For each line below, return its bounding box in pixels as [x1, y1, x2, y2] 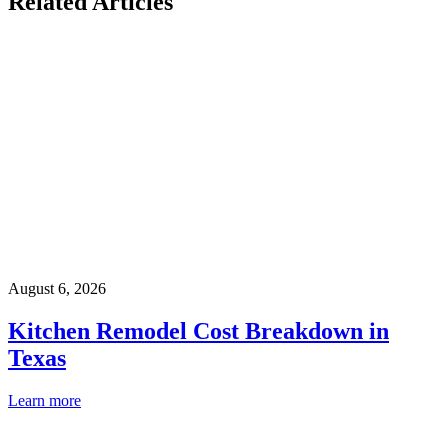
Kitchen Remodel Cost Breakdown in [8, 317, 389, 344]
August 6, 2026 [8, 280, 106, 298]
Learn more [8, 391, 81, 409]
